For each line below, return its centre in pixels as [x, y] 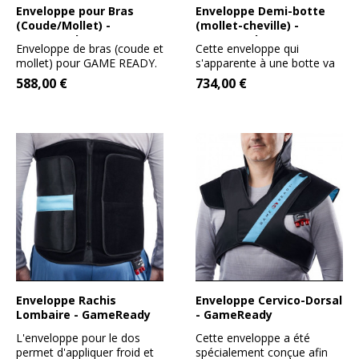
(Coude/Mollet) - [63, 26]
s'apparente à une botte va [265, 63]
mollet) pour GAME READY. [87, 63]
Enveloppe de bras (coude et [90, 49]
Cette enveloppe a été [253, 338]
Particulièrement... [62, 78]
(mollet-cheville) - [247, 26]
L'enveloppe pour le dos [78, 338]
